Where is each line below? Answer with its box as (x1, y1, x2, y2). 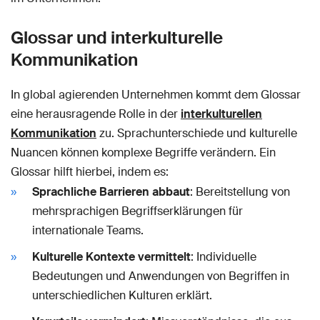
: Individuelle (191, 249, 256, 264)
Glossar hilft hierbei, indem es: (11, 164, 169, 179)
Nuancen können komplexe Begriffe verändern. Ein (11, 144, 276, 160)
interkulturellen (181, 106, 262, 121)
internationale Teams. (32, 222, 144, 238)
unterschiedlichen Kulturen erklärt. (32, 287, 212, 303)
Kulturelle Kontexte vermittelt (32, 249, 191, 264)
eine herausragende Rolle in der (11, 106, 181, 121)
